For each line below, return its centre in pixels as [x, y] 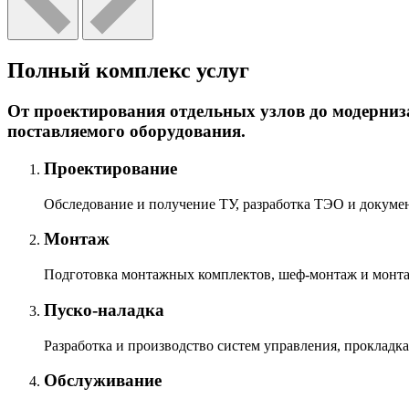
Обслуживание [103, 381]
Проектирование [110, 168]
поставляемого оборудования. [126, 131]
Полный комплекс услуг [128, 71]
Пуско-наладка [104, 309]
